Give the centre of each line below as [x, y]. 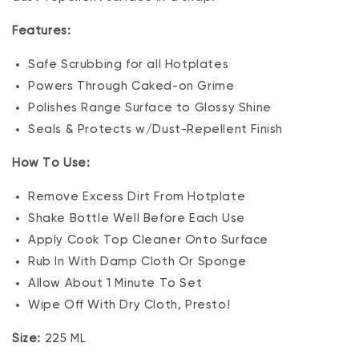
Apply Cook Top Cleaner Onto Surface [148, 240]
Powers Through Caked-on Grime [131, 86]
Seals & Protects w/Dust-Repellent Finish [155, 129]
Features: [42, 31]
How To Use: [51, 163]
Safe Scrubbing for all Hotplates [129, 65]
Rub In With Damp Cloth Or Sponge [137, 262]
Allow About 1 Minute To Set [115, 283]
